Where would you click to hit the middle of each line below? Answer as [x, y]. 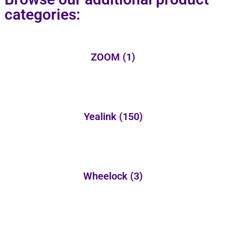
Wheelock [107, 176]
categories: [42, 15]
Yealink [101, 117]
